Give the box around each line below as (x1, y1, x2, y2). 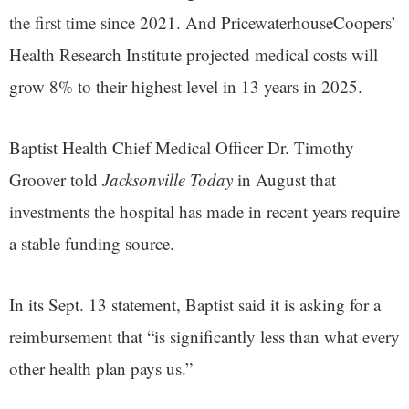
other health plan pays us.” (9, 357, 193, 381)
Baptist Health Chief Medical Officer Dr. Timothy (9, 136, 354, 160)
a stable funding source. (9, 232, 174, 256)
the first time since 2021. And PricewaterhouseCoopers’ (9, 11, 396, 35)
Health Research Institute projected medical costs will (9, 43, 378, 67)
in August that (233, 168, 336, 192)
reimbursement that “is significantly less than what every (9, 325, 400, 349)
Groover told (9, 168, 102, 192)
